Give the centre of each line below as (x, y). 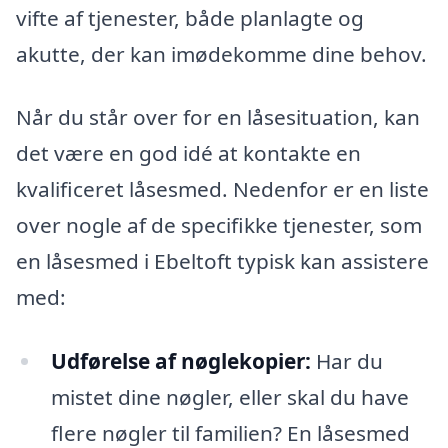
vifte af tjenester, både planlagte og (190, 17)
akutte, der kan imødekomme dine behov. (221, 53)
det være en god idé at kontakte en (188, 153)
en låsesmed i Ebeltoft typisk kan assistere (222, 261)
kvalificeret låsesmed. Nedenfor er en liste (222, 189)
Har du (346, 361)
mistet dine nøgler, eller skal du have (229, 397)
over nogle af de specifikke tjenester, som (219, 225)
